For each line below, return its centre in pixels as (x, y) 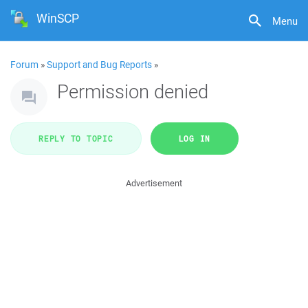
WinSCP (58, 18)
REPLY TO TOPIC (76, 138)
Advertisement (154, 183)
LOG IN (194, 138)
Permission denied (133, 91)
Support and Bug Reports (99, 65)
